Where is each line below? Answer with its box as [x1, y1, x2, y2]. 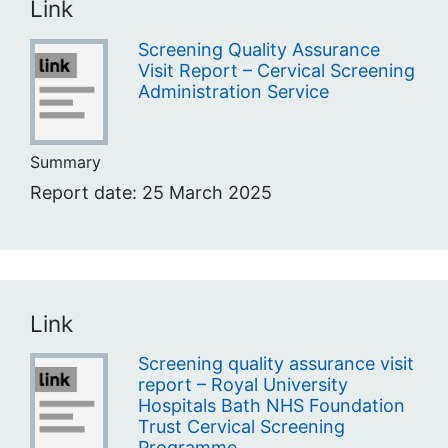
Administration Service [137, 80, 329, 102]
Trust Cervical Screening [137, 416, 345, 438]
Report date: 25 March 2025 [30, 181, 272, 203]
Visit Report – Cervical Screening [137, 59, 415, 81]
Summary [30, 151, 101, 172]
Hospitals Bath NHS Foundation [137, 395, 405, 417]
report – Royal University [137, 374, 348, 396]
